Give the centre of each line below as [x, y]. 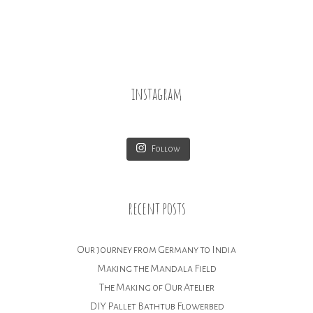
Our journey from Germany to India [156, 249]
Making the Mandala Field [156, 268]
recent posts [156, 208]
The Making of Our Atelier [156, 287]
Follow [166, 149]
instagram [156, 93]
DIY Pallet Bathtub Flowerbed [156, 306]
